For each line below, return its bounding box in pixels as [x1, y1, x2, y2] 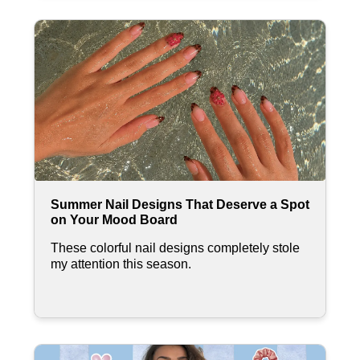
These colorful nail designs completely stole [51, 240, 300, 255]
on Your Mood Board [51, 212, 181, 227]
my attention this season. [51, 256, 191, 271]
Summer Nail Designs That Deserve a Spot [51, 197, 309, 211]
